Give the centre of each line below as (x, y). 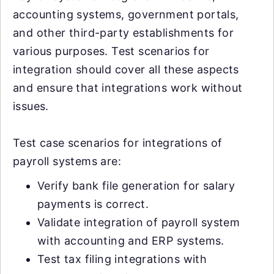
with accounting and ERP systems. (131, 240)
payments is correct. (93, 204)
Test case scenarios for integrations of (118, 143)
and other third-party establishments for (123, 32)
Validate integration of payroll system (139, 222)
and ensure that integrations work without (128, 87)
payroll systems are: (67, 161)
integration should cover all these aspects (126, 69)
